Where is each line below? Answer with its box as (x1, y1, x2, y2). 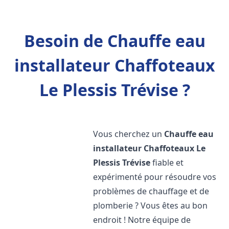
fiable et (150, 157, 184, 168)
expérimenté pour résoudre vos (93, 171, 217, 182)
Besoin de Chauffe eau (24, 30, 205, 52)
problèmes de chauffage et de (93, 186, 210, 197)
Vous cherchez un (93, 128, 165, 140)
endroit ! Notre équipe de (93, 214, 191, 225)
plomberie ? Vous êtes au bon (93, 200, 208, 211)
